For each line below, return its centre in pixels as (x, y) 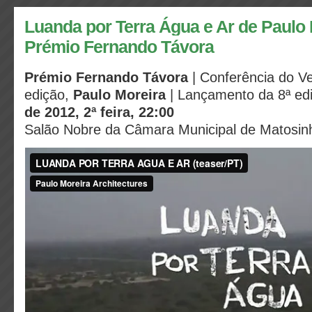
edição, (49, 95)
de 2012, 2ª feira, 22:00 (99, 112)
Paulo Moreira (122, 95)
